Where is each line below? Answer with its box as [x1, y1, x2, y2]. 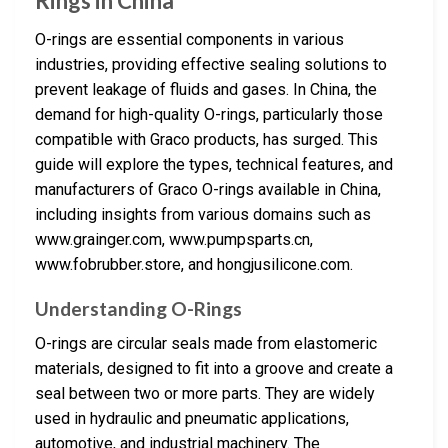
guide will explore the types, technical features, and [35, 154, 393, 174]
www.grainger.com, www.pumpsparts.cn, [35, 229, 313, 249]
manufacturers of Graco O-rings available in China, [35, 179, 381, 199]
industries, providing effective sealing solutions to [35, 54, 387, 74]
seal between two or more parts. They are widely [35, 384, 375, 404]
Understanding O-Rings [35, 297, 242, 321]
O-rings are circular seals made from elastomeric [35, 334, 377, 354]
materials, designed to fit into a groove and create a [35, 359, 393, 379]
